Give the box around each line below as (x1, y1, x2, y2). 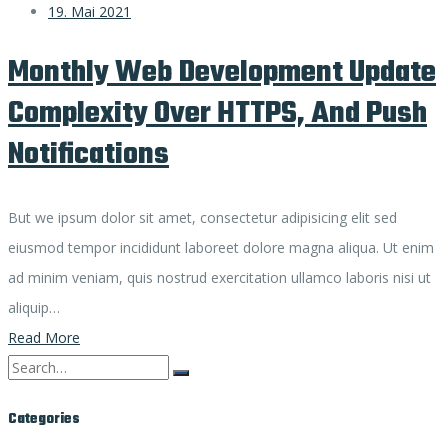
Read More (8, 327, 80, 347)
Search (7, 356, 51, 376)
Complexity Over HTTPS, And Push (8, 91, 427, 138)
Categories (8, 407, 80, 431)
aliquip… (8, 297, 60, 317)
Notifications (8, 132, 169, 179)
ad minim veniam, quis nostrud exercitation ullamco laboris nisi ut (8, 267, 431, 287)
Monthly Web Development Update (8, 50, 436, 97)
